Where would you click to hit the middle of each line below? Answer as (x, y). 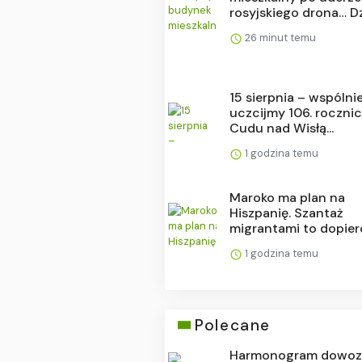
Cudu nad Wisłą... (282, 128)
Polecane (233, 325)
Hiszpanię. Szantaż (286, 213)
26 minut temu (280, 37)
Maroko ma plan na (288, 197)
